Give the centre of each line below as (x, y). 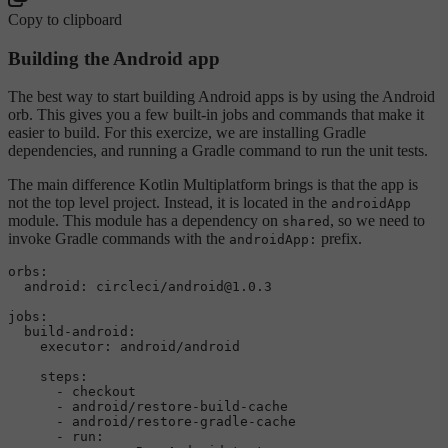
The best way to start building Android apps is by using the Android (221, 97)
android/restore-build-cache (180, 407)
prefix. (339, 239)
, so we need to (377, 221)
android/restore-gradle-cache (184, 422)
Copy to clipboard (65, 19)
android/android (180, 347)
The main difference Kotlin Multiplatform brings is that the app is (213, 185)
